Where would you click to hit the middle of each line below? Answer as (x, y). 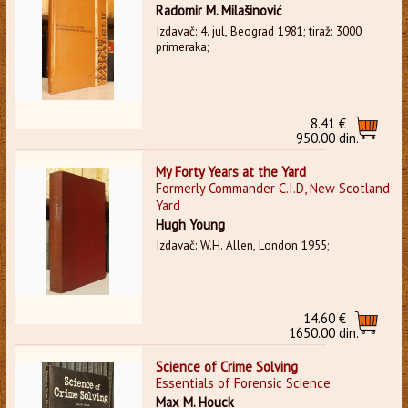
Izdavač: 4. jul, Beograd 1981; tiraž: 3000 (258, 31)
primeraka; (182, 46)
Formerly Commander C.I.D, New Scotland (272, 188)
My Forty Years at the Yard (230, 171)
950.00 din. (328, 138)
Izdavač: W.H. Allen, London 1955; (242, 245)
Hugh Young (190, 224)
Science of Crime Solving (226, 366)
